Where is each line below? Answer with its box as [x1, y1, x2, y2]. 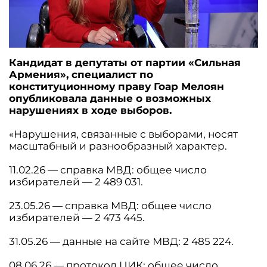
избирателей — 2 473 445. [9, 212, 145, 224]
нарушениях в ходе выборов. [9, 104, 172, 117]
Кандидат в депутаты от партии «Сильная [9, 57, 241, 69]
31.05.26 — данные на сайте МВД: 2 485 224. [9, 235, 234, 248]
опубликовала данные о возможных [9, 92, 211, 105]
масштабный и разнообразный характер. [9, 140, 227, 153]
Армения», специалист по [9, 69, 153, 81]
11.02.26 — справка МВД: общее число [9, 164, 207, 176]
